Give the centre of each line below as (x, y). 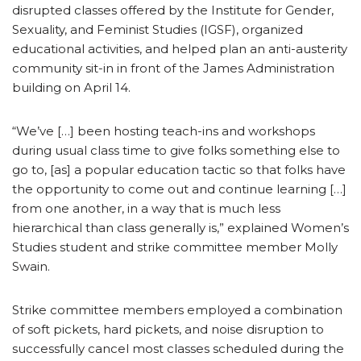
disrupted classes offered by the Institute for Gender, (173, 10)
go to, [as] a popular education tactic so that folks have (179, 169)
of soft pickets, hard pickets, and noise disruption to (168, 329)
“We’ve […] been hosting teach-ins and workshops (164, 131)
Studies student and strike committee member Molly (175, 247)
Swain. (31, 266)
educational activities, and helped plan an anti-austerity (180, 48)
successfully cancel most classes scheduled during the (178, 348)
